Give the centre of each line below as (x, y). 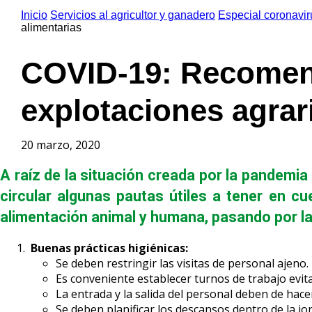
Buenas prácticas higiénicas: (108, 248)
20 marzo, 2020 (61, 145)
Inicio (34, 15)
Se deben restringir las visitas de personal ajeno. (182, 263)
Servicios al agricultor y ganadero (133, 15)
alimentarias (51, 27)
